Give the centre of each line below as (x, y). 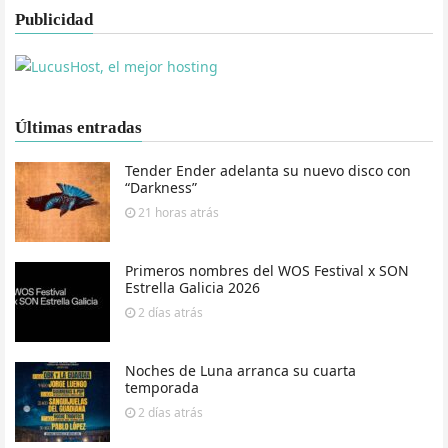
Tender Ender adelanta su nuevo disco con (268, 170)
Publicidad (54, 19)
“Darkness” (161, 187)
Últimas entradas (78, 127)
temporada (162, 387)
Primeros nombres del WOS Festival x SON (267, 270)
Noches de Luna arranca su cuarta (240, 370)
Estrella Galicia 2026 (192, 287)
